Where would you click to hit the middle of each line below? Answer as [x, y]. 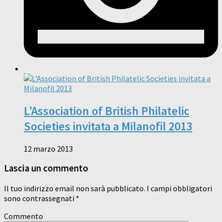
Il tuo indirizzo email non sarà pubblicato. [75, 189]
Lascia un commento [46, 168]
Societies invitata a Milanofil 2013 [108, 126]
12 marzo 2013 [48, 148]
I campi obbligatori [179, 189]
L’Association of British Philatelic [107, 111]
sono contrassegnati [40, 198]
